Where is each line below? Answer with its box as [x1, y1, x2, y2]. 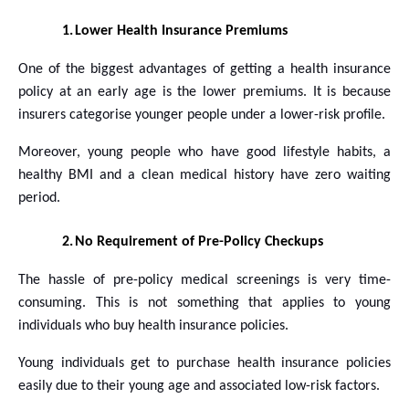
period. [18, 190, 60, 205]
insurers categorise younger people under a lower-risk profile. [18, 107, 385, 122]
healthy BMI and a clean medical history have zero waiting [18, 167, 391, 183]
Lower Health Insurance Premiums [75, 23, 288, 38]
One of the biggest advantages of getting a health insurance [18, 61, 391, 77]
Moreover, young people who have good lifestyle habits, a [18, 144, 391, 160]
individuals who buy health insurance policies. [18, 318, 288, 333]
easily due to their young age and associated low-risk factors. [18, 378, 380, 393]
